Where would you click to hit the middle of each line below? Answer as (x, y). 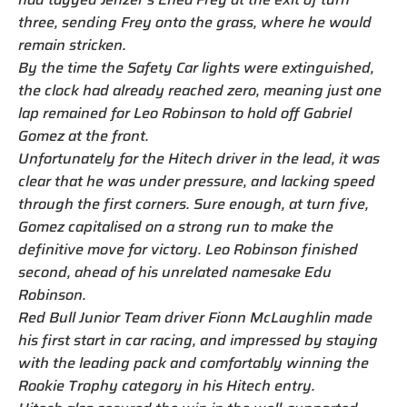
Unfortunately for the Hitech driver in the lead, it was (199, 159)
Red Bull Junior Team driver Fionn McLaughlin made (195, 318)
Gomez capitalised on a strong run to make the (176, 227)
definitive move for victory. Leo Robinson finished (188, 250)
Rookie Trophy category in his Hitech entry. (167, 386)
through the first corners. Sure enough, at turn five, (194, 204)
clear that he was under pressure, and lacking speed (197, 182)
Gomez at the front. (84, 136)
